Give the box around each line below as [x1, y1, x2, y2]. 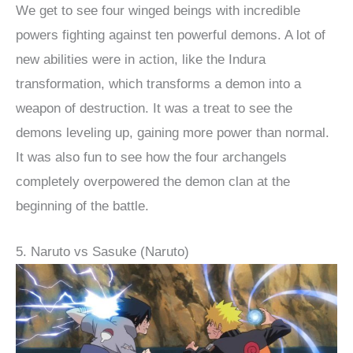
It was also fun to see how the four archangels [16, 149, 287, 165]
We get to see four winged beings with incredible [16, 2, 300, 18]
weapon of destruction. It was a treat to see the [16, 100, 292, 116]
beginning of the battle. [16, 198, 149, 214]
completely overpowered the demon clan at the [16, 173, 290, 189]
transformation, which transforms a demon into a [16, 76, 301, 91]
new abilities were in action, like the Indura [16, 51, 266, 67]
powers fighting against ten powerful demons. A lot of [16, 27, 325, 43]
